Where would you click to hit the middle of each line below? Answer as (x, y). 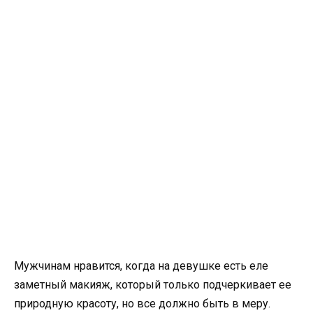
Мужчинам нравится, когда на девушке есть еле (141, 266)
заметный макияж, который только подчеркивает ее (153, 285)
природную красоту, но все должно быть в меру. (142, 304)
